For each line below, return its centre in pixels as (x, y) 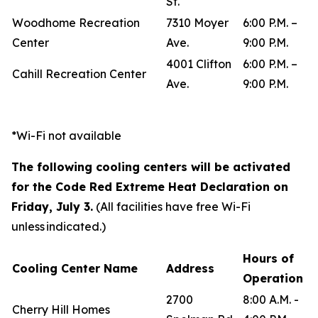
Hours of (268, 258)
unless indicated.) (59, 226)
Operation (273, 278)
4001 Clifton (199, 64)
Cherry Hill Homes (61, 309)
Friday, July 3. (52, 207)
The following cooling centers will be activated (151, 167)
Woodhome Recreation (76, 23)
